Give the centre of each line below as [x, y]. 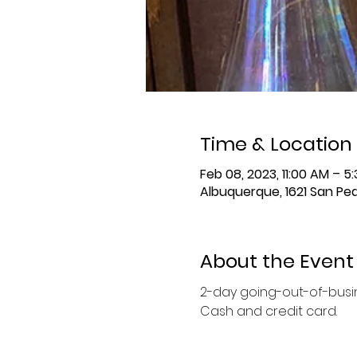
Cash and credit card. [270, 312]
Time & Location [276, 144]
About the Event [277, 261]
